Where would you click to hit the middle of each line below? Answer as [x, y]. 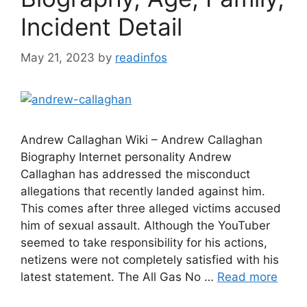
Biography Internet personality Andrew [126, 157]
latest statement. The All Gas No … [119, 277]
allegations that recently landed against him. [143, 191]
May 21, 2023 [58, 57]
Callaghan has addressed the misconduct [135, 174]
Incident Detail [101, 27]
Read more [247, 277]
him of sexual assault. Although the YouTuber [145, 225]
